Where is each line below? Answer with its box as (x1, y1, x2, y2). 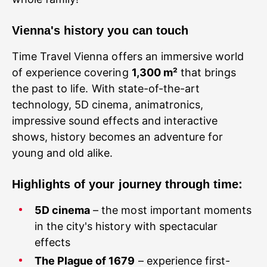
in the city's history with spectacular (35, 220, 218, 232)
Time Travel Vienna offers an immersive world (12, 50, 244, 63)
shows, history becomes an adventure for (12, 131, 223, 143)
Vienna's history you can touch (12, 24, 188, 37)
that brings (177, 66, 237, 79)
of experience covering (12, 66, 132, 79)
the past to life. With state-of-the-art (12, 82, 200, 95)
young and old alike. (12, 147, 113, 159)
